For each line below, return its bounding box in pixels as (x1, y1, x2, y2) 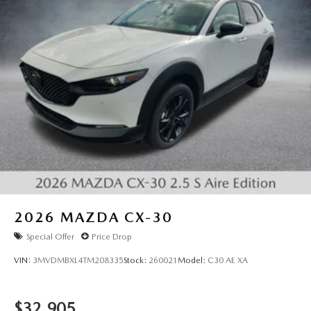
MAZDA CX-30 (60, 209, 173, 226)
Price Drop (92, 231, 132, 242)
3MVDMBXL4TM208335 (33, 255, 124, 266)
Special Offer (26, 231, 74, 242)
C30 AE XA (208, 255, 248, 266)
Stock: (124, 255, 149, 266)
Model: (178, 255, 208, 266)
